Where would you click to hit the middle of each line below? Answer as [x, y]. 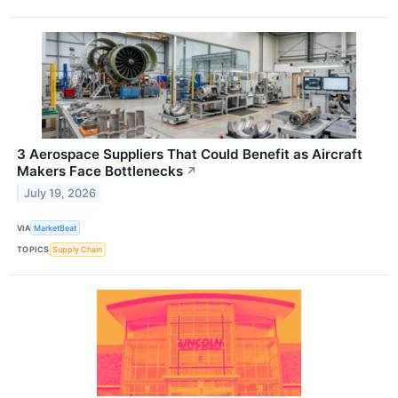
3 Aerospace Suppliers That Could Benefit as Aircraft [190, 155]
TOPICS [33, 250]
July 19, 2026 [60, 194]
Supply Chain [78, 250]
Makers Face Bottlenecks [100, 171]
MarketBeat [56, 228]
